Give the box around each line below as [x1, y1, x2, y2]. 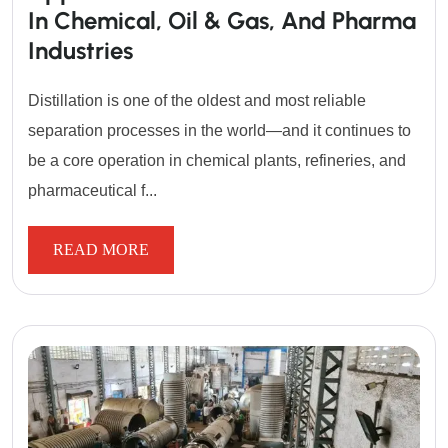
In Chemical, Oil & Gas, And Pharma [28, 5, 416, 35]
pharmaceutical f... [28, 181, 157, 199]
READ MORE [53, 240, 149, 258]
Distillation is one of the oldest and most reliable [28, 91, 366, 109]
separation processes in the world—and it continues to [28, 121, 411, 139]
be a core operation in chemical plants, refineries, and [28, 151, 406, 169]
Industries [28, 35, 133, 65]
